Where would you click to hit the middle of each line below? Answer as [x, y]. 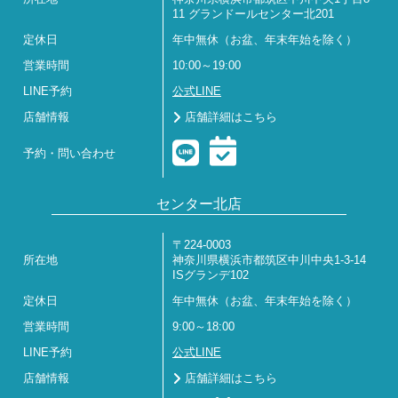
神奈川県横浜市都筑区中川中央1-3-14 [269, 260]
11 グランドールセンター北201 [253, 14]
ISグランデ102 [211, 275]
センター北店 [199, 204]
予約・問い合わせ [69, 154]
